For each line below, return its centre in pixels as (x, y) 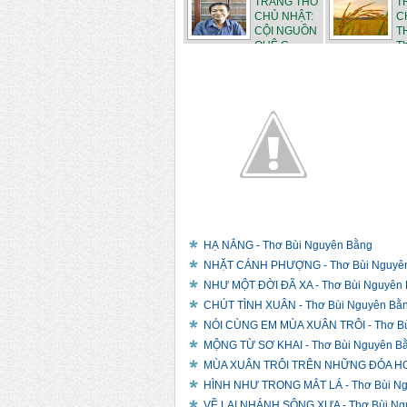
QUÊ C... (276, 46)
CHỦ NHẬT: (284, 17)
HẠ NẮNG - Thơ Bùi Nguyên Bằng (288, 246)
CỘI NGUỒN (286, 31)
